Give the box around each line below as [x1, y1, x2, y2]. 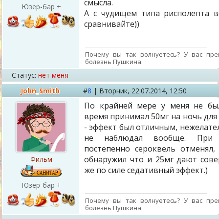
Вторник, [99, 86, 131, 95]
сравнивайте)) [84, 19, 139, 29]
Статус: [12, 70, 36, 80]
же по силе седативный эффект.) [84, 165, 208, 175]
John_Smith [21, 86, 60, 95]
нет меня [38, 70, 68, 80]
